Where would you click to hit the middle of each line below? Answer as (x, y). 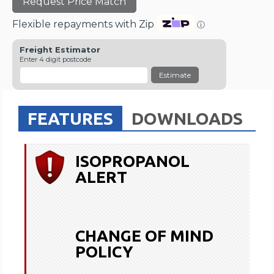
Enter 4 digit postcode (56, 59)
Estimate (175, 75)
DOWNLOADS (187, 118)
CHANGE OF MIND (145, 235)
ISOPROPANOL (133, 161)
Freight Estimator (60, 49)
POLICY (105, 251)
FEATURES (71, 118)
